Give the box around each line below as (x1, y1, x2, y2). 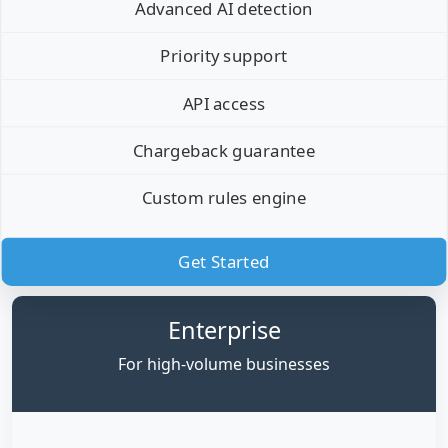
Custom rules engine (141, 186, 307, 210)
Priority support (160, 44, 288, 68)
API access (182, 91, 266, 115)
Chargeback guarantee (132, 139, 316, 163)
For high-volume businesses (118, 353, 330, 376)
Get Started (178, 250, 270, 274)
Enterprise (167, 314, 281, 347)
